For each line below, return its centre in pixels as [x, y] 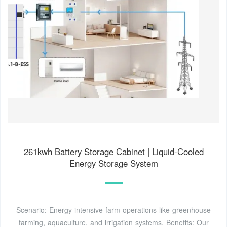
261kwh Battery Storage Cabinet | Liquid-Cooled [113, 152]
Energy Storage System [113, 163]
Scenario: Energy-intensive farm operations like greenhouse [113, 210]
